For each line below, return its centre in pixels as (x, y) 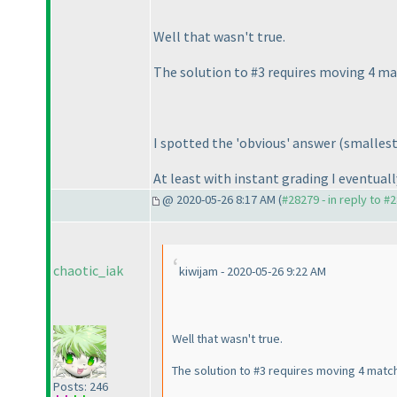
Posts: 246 (81, 387)
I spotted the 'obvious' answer (246, 142)
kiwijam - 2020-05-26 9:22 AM (253, 272)
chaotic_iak (88, 271)
